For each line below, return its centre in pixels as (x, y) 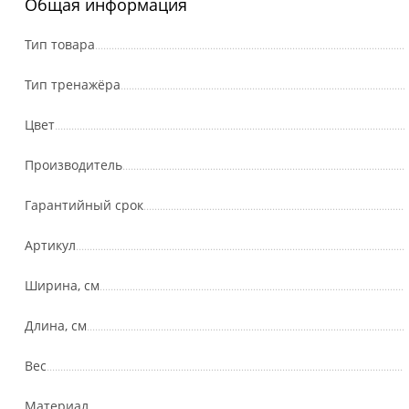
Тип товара (59, 44)
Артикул (50, 245)
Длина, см (55, 325)
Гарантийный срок (84, 205)
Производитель (73, 165)
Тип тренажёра (72, 84)
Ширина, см (62, 285)
